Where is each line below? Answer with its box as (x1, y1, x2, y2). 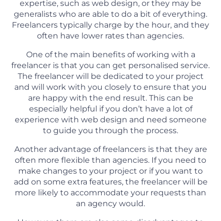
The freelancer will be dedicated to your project (17, 72, 204, 81)
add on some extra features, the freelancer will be (13, 177, 208, 187)
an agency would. (76, 199, 145, 209)
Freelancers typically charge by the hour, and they (12, 20, 209, 30)
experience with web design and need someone (14, 115, 207, 125)
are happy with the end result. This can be (28, 93, 193, 103)
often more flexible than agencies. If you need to (15, 155, 206, 165)
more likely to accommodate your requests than (15, 188, 206, 198)
